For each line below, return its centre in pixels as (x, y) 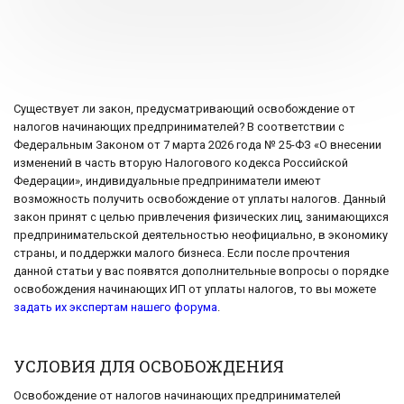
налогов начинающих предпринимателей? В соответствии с (179, 127)
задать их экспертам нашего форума (115, 308)
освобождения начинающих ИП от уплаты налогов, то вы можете (195, 289)
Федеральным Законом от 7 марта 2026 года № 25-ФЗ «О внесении (197, 145)
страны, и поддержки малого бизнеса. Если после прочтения (182, 253)
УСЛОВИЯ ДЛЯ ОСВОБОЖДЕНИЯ (149, 367)
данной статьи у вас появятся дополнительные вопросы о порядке (201, 271)
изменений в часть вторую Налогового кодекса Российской (181, 163)
